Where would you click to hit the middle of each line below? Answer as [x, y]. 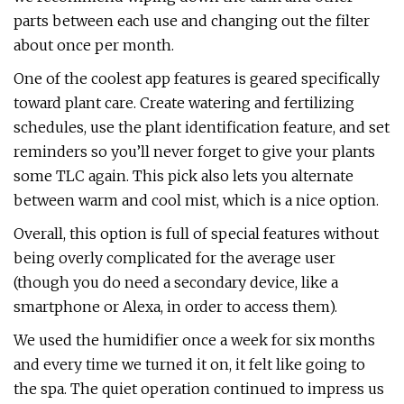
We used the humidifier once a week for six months [194, 340]
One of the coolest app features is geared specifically [197, 78]
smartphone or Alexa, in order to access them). [175, 307]
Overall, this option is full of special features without [196, 234]
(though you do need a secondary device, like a [176, 282]
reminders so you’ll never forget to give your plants [194, 151]
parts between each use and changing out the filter [192, 21]
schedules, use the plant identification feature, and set [202, 127]
